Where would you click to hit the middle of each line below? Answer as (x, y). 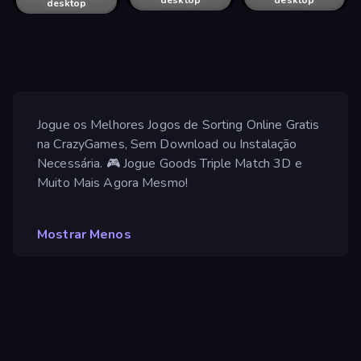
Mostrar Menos (84, 235)
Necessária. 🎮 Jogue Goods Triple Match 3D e (170, 164)
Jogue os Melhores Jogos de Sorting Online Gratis (178, 125)
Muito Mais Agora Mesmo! (113, 183)
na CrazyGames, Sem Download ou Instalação (167, 145)
